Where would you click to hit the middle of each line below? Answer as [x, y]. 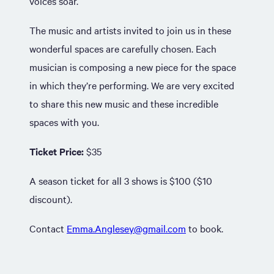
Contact [48, 228]
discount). [51, 199]
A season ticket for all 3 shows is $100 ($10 [121, 180]
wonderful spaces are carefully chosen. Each [123, 48]
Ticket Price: [57, 151]
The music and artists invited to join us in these [130, 30]
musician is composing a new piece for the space [133, 67]
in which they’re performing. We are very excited [132, 85]
